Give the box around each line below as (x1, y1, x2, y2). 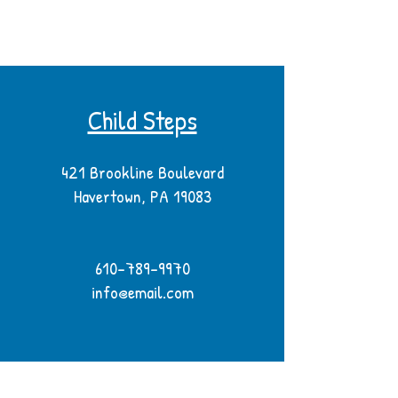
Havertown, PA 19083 (73, 184, 211, 208)
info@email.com (91, 280, 194, 304)
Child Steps (87, 102, 197, 138)
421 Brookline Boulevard (60, 160, 224, 184)
